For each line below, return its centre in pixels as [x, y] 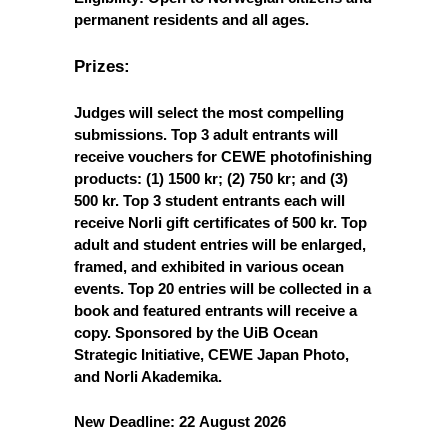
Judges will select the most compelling [209, 112]
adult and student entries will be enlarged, [220, 244]
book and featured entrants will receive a [215, 310]
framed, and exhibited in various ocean [209, 266]
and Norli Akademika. [148, 376]
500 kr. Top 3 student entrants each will [209, 200]
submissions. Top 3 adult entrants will [206, 134]
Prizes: [102, 66]
